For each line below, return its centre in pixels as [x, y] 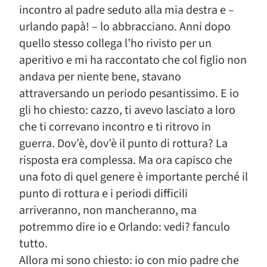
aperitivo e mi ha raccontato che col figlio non [133, 60]
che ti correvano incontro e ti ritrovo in [115, 127]
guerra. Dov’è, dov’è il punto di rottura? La [123, 144]
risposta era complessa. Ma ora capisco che [126, 160]
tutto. [33, 244]
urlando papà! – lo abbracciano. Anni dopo [125, 27]
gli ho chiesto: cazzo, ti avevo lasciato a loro [127, 110]
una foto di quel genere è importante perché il [133, 177]
